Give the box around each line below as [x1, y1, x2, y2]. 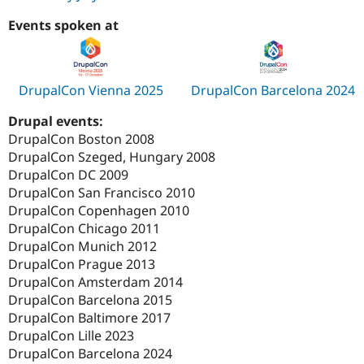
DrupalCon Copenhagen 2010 [8, 201, 189, 220]
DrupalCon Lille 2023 [8, 327, 134, 345]
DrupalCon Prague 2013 [8, 255, 155, 274]
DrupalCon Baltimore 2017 [8, 309, 171, 327]
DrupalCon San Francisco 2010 [8, 184, 195, 202]
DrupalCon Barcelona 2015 [8, 291, 172, 310]
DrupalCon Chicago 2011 [8, 219, 160, 238]
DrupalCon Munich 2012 [8, 237, 157, 256]
